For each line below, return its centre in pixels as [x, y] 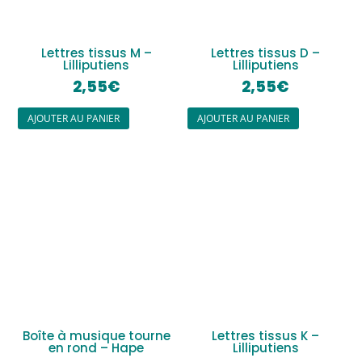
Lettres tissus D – [266, 53]
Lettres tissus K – [266, 335]
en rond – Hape [97, 347]
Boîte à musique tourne [96, 335]
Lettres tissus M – [96, 53]
